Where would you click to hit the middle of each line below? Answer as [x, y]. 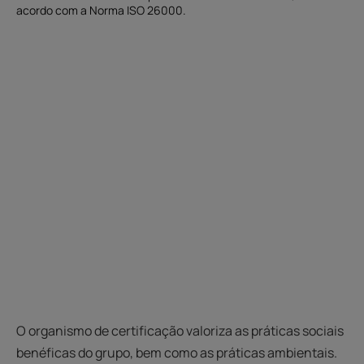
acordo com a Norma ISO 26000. [101, 11]
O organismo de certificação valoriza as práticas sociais [180, 331]
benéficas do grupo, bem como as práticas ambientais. [177, 353]
